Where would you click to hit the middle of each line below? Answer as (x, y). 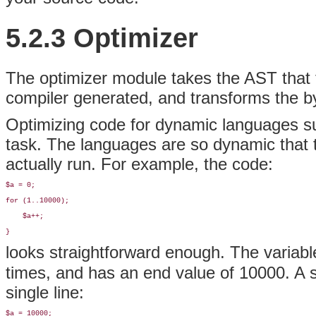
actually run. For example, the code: (139, 164)
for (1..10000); (37, 201)
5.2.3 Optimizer (102, 37)
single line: (45, 293)
